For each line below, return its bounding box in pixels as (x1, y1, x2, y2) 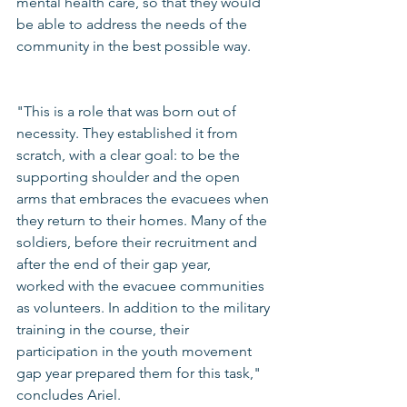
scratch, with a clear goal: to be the (16, 145, 243, 164)
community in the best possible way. (16, 36, 251, 55)
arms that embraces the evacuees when (16, 189, 273, 207)
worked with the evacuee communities (16, 276, 268, 294)
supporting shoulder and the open (16, 167, 243, 185)
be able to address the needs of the (16, 15, 251, 33)
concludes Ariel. (16, 385, 121, 403)
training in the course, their (16, 320, 193, 338)
